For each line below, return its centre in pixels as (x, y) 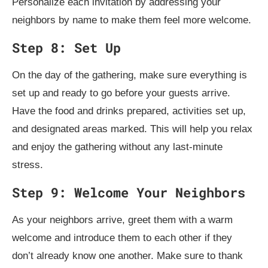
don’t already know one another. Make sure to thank (127, 255)
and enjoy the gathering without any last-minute (117, 147)
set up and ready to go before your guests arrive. (121, 93)
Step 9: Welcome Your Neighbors (129, 192)
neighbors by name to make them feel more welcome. (132, 20)
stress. (28, 165)
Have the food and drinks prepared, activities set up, (129, 111)
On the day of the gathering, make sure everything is (130, 75)
